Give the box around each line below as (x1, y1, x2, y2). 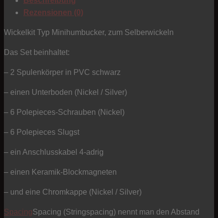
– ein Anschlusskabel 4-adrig (4, 147, 104, 156)
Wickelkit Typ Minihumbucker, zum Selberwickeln (4, 28, 174, 36)
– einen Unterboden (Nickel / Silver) (4, 88, 127, 96)
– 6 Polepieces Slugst (4, 127, 79, 136)
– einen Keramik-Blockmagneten (4, 167, 117, 176)
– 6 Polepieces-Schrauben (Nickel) (4, 108, 125, 116)
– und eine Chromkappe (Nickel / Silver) (4, 187, 142, 196)
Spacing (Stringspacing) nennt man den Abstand (33, 207, 200, 216)
